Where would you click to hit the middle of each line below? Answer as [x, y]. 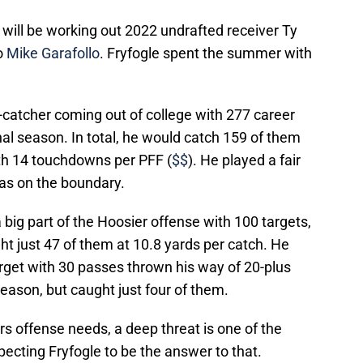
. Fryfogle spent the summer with [206, 53]
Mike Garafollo [53, 53]
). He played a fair [244, 160]
